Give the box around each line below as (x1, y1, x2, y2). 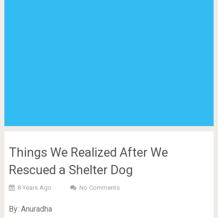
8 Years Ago (17, 184, 52, 191)
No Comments (79, 184, 120, 191)
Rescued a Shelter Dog (8, 163, 133, 177)
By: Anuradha (8, 204, 52, 214)
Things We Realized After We (8, 145, 168, 160)
